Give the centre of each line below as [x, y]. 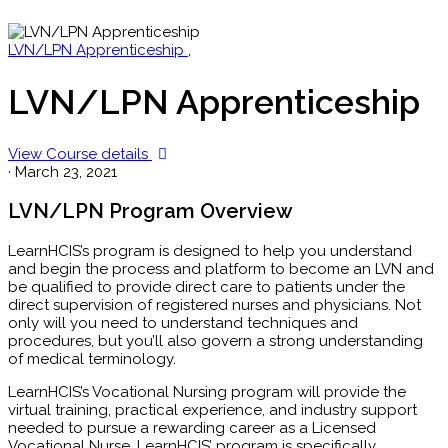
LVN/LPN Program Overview [150, 211]
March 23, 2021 [66, 171]
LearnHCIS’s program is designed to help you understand [210, 250]
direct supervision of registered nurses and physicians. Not [214, 304]
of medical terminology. [92, 358]
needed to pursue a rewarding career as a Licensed [192, 427]
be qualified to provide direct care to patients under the [206, 286]
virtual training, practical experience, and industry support [212, 409]
